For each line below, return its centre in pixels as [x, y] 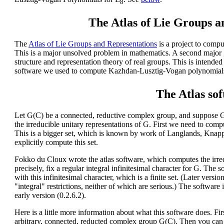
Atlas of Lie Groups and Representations [93, 43]
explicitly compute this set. [56, 142]
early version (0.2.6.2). [50, 195]
